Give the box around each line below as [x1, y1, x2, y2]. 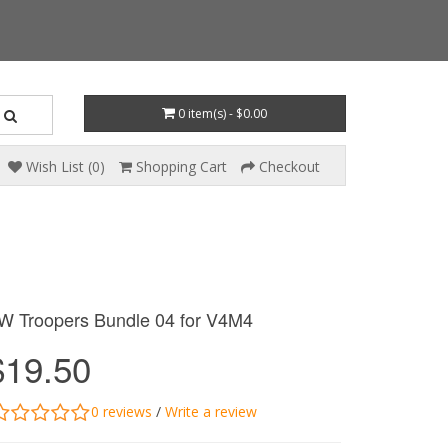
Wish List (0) [26, 157, 105, 176]
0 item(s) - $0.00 [178, 105, 268, 122]
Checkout [259, 157, 320, 176]
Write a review [165, 401, 257, 421]
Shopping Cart [136, 157, 227, 176]
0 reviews [91, 401, 152, 421]
